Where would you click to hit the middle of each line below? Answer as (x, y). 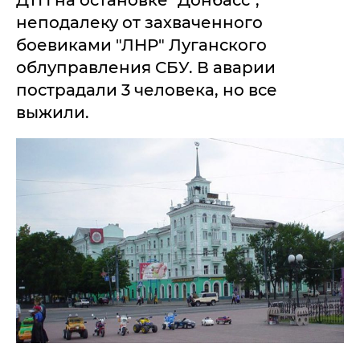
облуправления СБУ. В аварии (146, 67)
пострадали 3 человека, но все (147, 90)
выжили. (53, 112)
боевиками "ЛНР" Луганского (141, 45)
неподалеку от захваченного (139, 22)
